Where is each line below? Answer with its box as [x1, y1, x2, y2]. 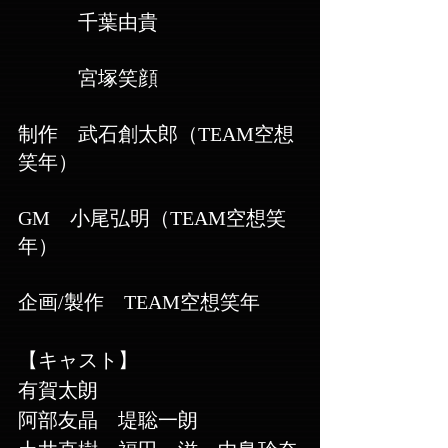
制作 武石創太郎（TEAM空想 [18, 123, 294, 146]
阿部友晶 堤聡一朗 [18, 409, 198, 432]
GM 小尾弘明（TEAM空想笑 [18, 207, 286, 230]
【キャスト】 [18, 349, 138, 372]
